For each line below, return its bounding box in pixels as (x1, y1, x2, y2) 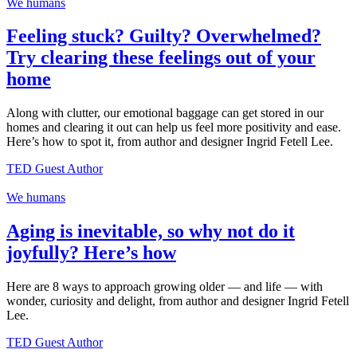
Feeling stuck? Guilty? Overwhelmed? (6, 25, 321, 47)
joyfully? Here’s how (6, 242, 176, 264)
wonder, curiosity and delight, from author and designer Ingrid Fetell (6, 294, 349, 308)
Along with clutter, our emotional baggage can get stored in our (6, 106, 324, 120)
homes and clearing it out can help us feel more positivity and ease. (6, 120, 341, 135)
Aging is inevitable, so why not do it (6, 221, 295, 242)
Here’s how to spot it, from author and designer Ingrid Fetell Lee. (6, 135, 333, 149)
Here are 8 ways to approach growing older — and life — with (6, 280, 323, 294)
